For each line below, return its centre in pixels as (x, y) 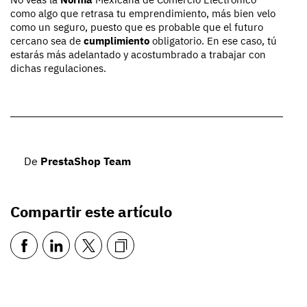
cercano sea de (47, 40)
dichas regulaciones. (58, 68)
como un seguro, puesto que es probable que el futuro (137, 27)
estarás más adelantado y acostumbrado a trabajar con (138, 54)
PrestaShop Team (86, 161)
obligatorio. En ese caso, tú (214, 40)
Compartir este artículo (91, 211)
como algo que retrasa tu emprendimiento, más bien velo (143, 13)
